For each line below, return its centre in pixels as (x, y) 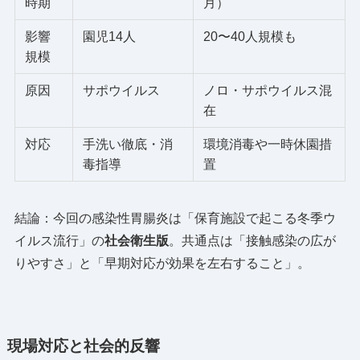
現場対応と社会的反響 (83, 346)
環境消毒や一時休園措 (267, 144)
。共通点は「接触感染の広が (252, 240)
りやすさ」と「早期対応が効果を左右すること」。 (162, 263)
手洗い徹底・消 (127, 144)
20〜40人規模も (250, 36)
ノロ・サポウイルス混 (267, 90)
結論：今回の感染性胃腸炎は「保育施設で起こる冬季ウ (175, 218)
